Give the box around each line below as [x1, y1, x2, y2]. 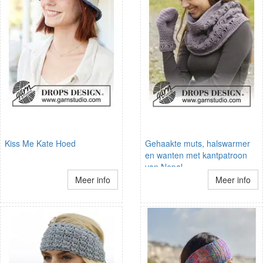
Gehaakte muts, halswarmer [145, 137, 250, 149]
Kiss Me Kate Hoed [5, 137, 76, 149]
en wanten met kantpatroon [145, 149, 247, 161]
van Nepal [145, 160, 183, 173]
